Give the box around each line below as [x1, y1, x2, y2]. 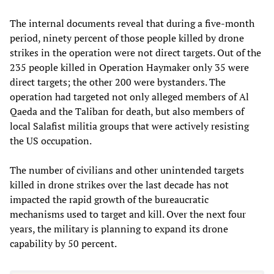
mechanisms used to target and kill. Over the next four [10, 207, 246, 221]
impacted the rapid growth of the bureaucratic [10, 192, 209, 206]
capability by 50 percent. [10, 236, 117, 250]
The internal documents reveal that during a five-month [10, 16, 254, 30]
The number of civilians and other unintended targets [10, 163, 244, 177]
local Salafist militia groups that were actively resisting [10, 119, 249, 133]
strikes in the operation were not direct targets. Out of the [10, 45, 261, 59]
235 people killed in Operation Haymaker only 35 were [10, 60, 249, 74]
